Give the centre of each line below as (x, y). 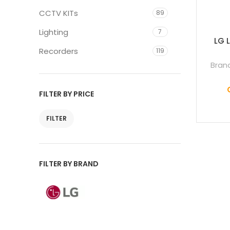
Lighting (54, 32)
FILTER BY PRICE (66, 94)
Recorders (59, 51)
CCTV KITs (59, 13)
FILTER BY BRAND (69, 164)
